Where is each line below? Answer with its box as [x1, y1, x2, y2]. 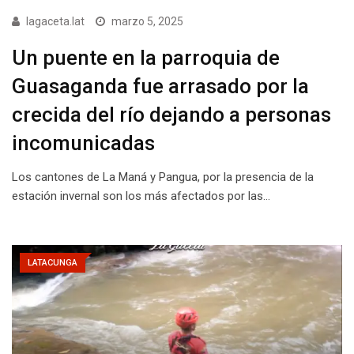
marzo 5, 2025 [111, 15, 183, 28]
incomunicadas [12, 131, 155, 156]
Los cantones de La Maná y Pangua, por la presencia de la [12, 170, 314, 185]
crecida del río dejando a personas [12, 103, 331, 127]
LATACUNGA [28, 258, 77, 269]
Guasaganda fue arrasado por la [12, 74, 309, 99]
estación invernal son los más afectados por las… [12, 189, 270, 204]
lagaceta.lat [26, 15, 85, 28]
